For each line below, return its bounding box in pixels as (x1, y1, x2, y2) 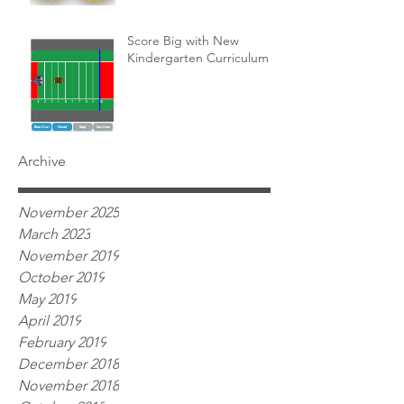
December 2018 (18, 355, 119, 373)
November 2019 (18, 247, 119, 265)
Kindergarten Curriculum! (127, 50, 273, 67)
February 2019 (18, 334, 106, 352)
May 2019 (18, 290, 77, 308)
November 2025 (18, 204, 119, 222)
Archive (18, 152, 66, 170)
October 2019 (18, 269, 105, 287)
